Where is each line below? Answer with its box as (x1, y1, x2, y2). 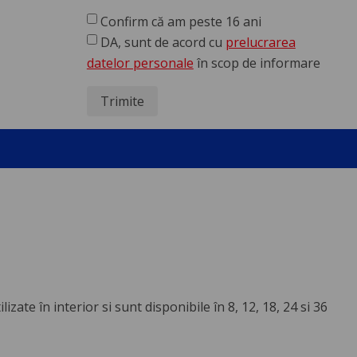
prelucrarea (225, 33, 296, 52)
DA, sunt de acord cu (100, 33, 222, 52)
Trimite (100, 92, 144, 111)
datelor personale (86, 54, 194, 73)
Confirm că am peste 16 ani (100, 13, 261, 31)
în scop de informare (193, 54, 320, 73)
